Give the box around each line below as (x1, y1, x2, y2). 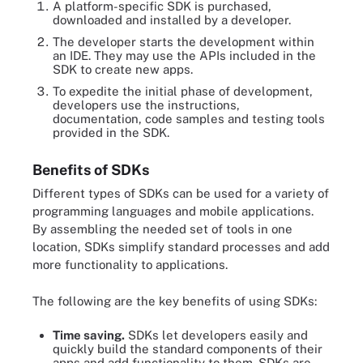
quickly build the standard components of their (53, 342, 322, 356)
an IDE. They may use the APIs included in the (53, 49, 316, 62)
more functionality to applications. (32, 258, 228, 271)
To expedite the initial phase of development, (53, 84, 313, 98)
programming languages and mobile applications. (32, 204, 314, 218)
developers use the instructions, (53, 98, 240, 112)
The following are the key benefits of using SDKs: (32, 293, 317, 308)
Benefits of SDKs (32, 161, 149, 178)
